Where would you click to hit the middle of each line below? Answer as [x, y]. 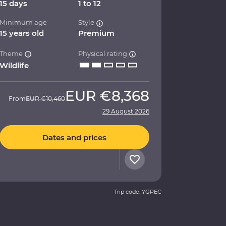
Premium [97, 33]
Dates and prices [74, 137]
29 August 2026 [126, 111]
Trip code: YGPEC [138, 192]
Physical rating [104, 54]
